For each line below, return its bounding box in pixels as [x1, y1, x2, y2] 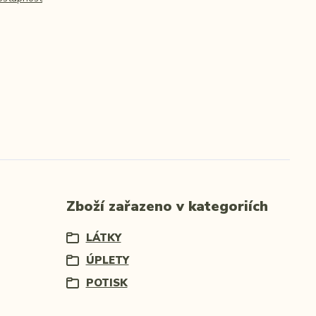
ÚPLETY [85, 253, 129, 267]
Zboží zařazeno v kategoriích [66, 197, 268, 216]
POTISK [85, 276, 128, 290]
